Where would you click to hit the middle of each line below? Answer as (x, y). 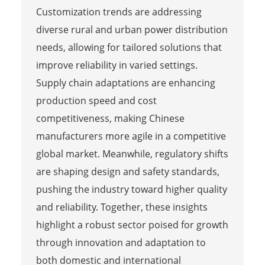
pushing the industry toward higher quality (131, 189)
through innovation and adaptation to (121, 242)
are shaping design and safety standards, (127, 171)
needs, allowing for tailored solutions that (129, 47)
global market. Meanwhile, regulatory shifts (132, 153)
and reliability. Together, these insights (122, 207)
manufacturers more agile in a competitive (131, 136)
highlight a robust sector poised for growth (132, 224)
